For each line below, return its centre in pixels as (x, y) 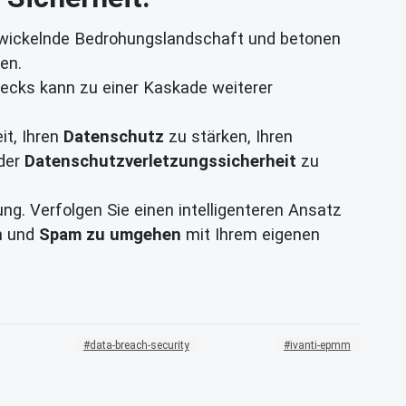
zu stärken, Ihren (228, 136)
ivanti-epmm (320, 346)
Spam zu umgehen (110, 234)
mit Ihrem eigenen (251, 234)
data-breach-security (139, 346)
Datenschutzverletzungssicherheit (160, 160)
